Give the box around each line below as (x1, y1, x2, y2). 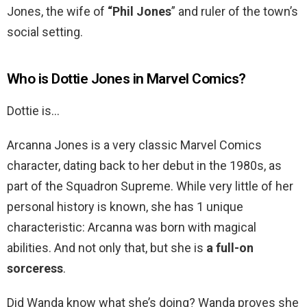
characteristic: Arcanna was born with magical (7, 220, 256, 235)
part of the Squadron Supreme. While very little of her (7, 179, 293, 194)
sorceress (7, 261, 63, 276)
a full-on (206, 241, 254, 256)
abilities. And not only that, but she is (7, 241, 206, 256)
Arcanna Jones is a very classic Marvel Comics (7, 138, 262, 153)
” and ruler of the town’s (171, 4, 298, 19)
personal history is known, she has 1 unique (7, 199, 243, 214)
